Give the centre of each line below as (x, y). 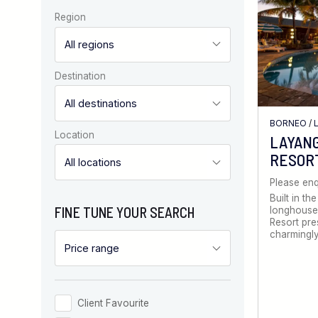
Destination (81, 76)
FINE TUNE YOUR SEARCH (125, 212)
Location (75, 135)
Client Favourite (114, 303)
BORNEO (288, 123)
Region (71, 17)
